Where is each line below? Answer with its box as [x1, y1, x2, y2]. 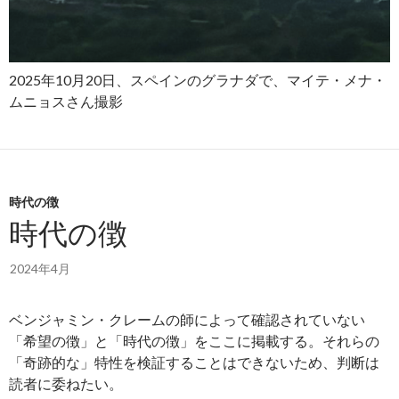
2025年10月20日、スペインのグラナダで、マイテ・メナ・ [9, 70, 387, 88]
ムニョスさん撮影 [9, 92, 123, 110]
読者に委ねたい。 [9, 374, 123, 392]
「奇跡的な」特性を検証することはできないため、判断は [9, 353, 379, 370]
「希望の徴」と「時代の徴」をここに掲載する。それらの [9, 331, 379, 349]
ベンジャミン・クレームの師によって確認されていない [9, 310, 365, 328]
